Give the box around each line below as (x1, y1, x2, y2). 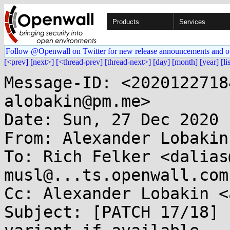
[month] (172, 57, 198, 66)
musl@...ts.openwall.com (4, 166, 228, 184)
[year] (200, 57, 219, 66)
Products (112, 18, 139, 26)
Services (179, 18, 205, 26)
